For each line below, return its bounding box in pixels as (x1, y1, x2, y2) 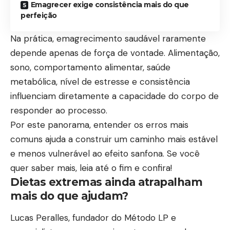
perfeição (21, 10, 57, 20)
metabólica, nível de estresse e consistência (10, 75, 190, 87)
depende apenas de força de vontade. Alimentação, (10, 47, 220, 59)
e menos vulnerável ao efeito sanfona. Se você (10, 147, 200, 159)
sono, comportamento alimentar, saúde (10, 61, 170, 73)
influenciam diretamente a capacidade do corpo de (10, 90, 219, 102)
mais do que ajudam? (10, 189, 128, 202)
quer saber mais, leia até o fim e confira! (10, 162, 172, 174)
